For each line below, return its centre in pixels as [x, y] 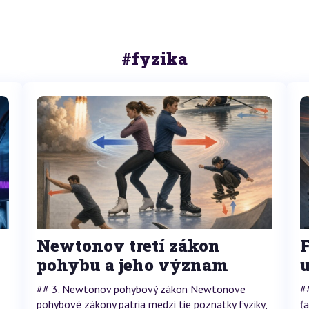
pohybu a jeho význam [132, 265]
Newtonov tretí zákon [128, 245]
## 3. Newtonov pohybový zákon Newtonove [141, 289]
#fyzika [154, 59]
